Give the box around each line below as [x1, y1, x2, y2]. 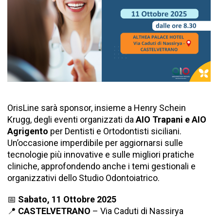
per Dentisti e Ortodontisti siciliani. [48, 126, 182, 137]
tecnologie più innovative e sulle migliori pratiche [7, 149, 194, 160]
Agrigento [7, 126, 48, 137]
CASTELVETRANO [18, 206, 91, 217]
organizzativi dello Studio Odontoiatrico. [7, 173, 160, 183]
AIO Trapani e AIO [136, 114, 206, 125]
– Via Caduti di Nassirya [91, 206, 183, 217]
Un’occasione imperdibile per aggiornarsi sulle [7, 138, 183, 148]
